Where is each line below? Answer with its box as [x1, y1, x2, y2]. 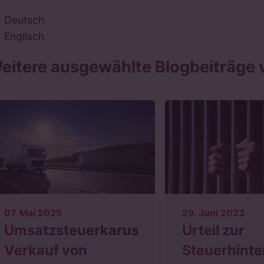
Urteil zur [182, 222, 245, 239]
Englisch [4, 29, 45, 42]
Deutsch [4, 13, 45, 26]
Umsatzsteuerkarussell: [4, 222, 167, 239]
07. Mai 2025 [4, 207, 62, 219]
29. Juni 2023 [182, 207, 245, 219]
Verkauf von [4, 242, 88, 259]
